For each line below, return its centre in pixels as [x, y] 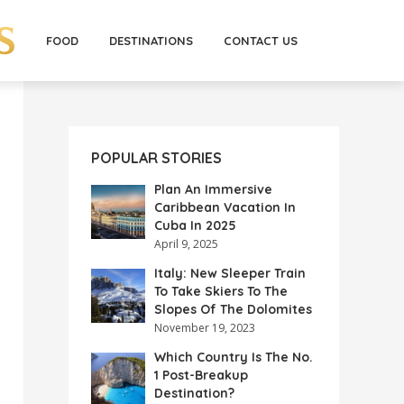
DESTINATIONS [151, 41]
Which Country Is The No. [234, 357]
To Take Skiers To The [221, 291]
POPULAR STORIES [156, 158]
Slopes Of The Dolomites [233, 309]
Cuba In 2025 [195, 225]
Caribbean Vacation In [225, 207]
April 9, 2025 [186, 244]
